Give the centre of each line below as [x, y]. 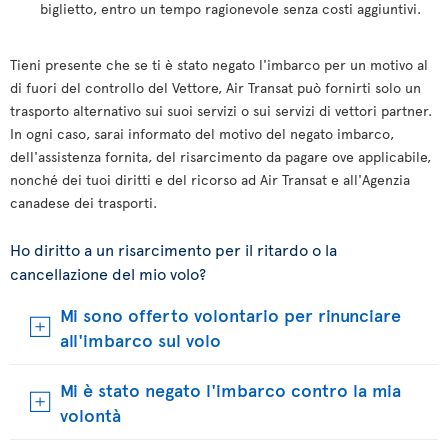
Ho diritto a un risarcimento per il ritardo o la [173, 249]
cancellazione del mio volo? [108, 273]
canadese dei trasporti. [83, 202]
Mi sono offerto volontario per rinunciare [230, 314]
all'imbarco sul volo [140, 339]
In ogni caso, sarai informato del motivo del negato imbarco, [202, 133]
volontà [90, 414]
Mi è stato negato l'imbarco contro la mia [230, 389]
